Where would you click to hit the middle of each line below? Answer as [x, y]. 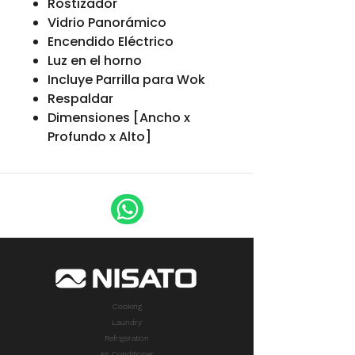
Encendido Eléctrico [111, 42]
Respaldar [80, 99]
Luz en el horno [95, 61]
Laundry [127, 322]
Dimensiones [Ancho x [119, 118]
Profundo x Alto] [99, 137]
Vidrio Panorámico [107, 23]
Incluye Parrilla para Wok [126, 80]
